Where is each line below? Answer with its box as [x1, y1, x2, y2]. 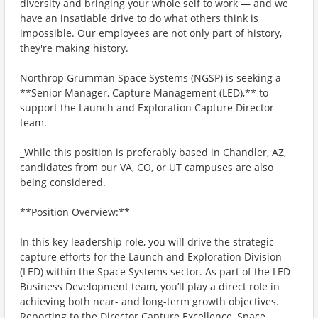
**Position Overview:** [20, 205, 130, 219]
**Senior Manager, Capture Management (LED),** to [20, 86, 268, 99]
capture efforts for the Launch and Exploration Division [20, 250, 282, 263]
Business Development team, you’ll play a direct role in [20, 280, 280, 293]
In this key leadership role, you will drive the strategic [20, 235, 274, 248]
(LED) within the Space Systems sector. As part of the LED [20, 265, 290, 278]
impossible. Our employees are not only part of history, [20, 26, 282, 40]
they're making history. [20, 41, 128, 55]
